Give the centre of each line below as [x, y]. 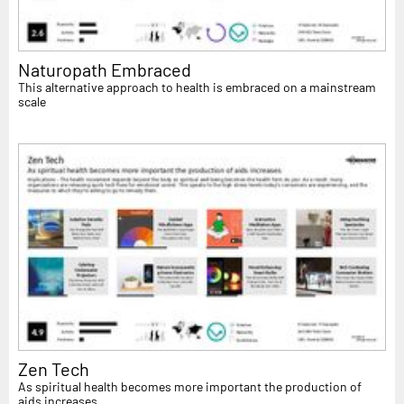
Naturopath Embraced [105, 70]
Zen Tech [54, 369]
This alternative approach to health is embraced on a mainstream [197, 87]
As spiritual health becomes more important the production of [190, 387]
